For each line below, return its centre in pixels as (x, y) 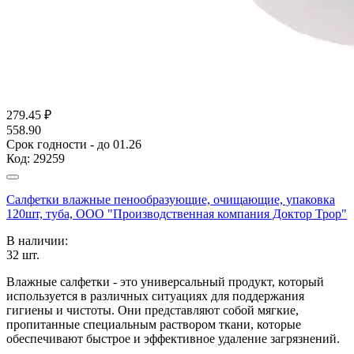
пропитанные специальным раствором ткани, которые (154, 324)
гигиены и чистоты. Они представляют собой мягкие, (153, 310)
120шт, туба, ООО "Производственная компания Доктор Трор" (177, 213)
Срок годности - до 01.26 (74, 144)
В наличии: (37, 240)
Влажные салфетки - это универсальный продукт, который (165, 281)
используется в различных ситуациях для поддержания (155, 296)
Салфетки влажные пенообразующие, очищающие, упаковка (171, 199)
